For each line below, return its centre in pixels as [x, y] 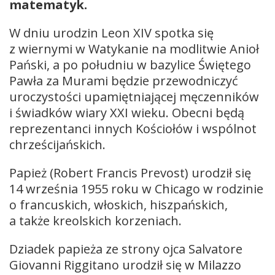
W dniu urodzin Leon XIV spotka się [111, 33]
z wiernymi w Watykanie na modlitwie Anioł [134, 48]
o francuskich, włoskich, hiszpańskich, [118, 204]
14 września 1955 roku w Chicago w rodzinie [136, 188]
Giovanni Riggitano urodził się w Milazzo [125, 265]
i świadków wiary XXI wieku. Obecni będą [127, 112]
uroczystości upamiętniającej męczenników [134, 96]
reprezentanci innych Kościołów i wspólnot [133, 128]
